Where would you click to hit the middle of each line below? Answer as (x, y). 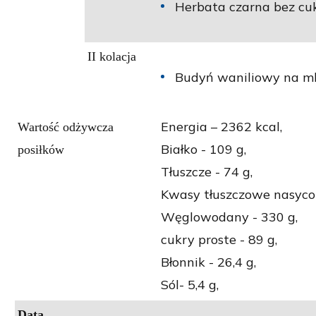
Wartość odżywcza (66, 127)
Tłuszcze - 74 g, (207, 172)
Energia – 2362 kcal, (221, 127)
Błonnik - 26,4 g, (208, 262)
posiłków (41, 150)
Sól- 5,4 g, (190, 285)
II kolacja (112, 57)
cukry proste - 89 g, (219, 240)
